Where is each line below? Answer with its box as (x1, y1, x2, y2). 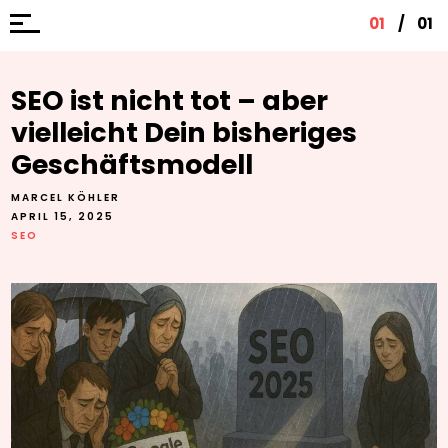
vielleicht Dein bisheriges (11, 114, 358, 151)
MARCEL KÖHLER (11, 190, 121, 205)
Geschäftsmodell (11, 146, 254, 183)
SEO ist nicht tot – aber (11, 82, 329, 119)
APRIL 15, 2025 (11, 209, 115, 224)
